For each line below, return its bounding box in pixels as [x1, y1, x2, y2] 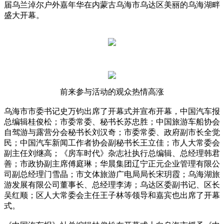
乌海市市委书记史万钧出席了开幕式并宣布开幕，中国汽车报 [4, 107, 220, 116]
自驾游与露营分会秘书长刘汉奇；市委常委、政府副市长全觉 [4, 128, 220, 137]
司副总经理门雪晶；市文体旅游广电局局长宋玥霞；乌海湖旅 [4, 170, 220, 179]
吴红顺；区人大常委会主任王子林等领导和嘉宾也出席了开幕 [4, 191, 220, 200]
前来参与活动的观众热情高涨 [60, 87, 164, 96]
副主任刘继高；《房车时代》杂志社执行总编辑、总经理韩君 [4, 149, 220, 158]
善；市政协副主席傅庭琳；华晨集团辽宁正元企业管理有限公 [4, 159, 220, 168]
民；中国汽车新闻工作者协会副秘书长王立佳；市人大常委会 [4, 138, 220, 147]
